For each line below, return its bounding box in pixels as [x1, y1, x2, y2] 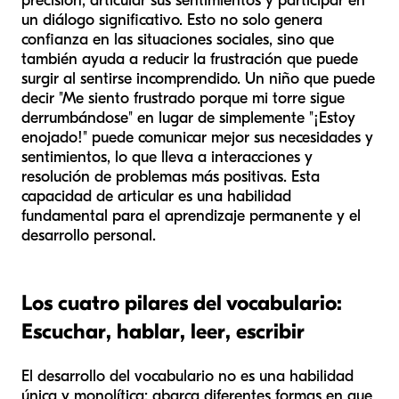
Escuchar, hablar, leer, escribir [21, 318, 305, 344]
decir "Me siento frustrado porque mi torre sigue [21, 88, 345, 108]
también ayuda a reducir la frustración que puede [21, 49, 358, 69]
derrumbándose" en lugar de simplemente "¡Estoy [21, 108, 355, 127]
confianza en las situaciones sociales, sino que [21, 29, 334, 49]
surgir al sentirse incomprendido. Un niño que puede [21, 69, 375, 88]
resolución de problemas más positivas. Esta [21, 167, 320, 186]
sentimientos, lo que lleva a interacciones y [21, 147, 313, 167]
